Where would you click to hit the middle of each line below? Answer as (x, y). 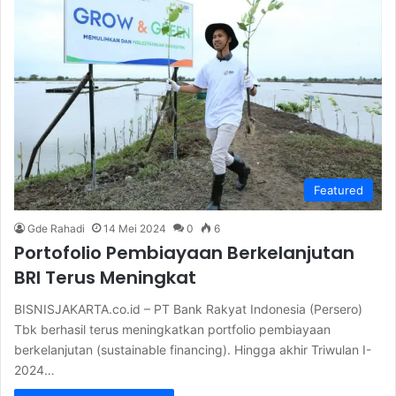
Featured (339, 190)
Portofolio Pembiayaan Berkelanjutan (184, 253)
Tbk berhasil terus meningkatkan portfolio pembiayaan (172, 330)
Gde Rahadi (56, 229)
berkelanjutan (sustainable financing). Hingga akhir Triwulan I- (193, 350)
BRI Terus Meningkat (105, 278)
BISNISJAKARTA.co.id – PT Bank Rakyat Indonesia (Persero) (188, 309)
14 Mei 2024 (135, 229)
